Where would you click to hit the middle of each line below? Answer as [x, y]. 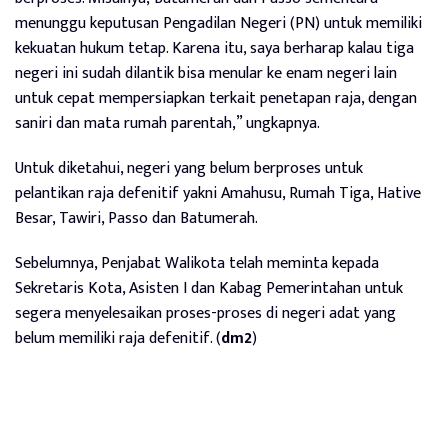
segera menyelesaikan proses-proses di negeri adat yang [205, 313]
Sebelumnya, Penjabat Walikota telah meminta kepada [197, 263]
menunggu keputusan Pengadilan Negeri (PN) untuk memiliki [218, 23]
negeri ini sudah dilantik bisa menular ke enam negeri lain [206, 73]
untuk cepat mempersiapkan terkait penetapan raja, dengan [216, 98]
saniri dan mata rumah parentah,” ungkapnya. [167, 123]
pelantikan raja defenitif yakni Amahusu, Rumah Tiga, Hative [218, 193]
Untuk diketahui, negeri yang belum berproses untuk [189, 168]
